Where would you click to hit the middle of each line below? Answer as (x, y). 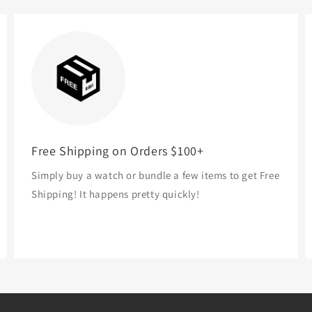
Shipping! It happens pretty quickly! (116, 194)
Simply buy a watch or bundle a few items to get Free (156, 175)
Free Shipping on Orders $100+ (118, 150)
